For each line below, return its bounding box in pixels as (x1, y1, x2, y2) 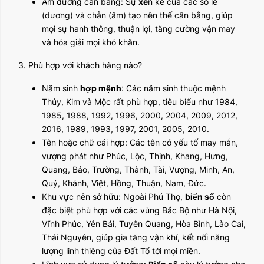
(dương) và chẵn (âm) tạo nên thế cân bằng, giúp (42, 10, 233, 20)
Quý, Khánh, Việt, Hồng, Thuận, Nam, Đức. (42, 178, 206, 188)
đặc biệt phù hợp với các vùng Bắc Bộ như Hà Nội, (42, 205, 237, 215)
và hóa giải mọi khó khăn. (42, 37, 140, 47)
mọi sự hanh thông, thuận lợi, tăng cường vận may (42, 24, 235, 34)
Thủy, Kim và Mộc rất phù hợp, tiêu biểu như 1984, (42, 97, 237, 107)
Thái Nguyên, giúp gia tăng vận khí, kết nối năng (42, 232, 230, 242)
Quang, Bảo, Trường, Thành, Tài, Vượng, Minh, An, (42, 164, 235, 174)
